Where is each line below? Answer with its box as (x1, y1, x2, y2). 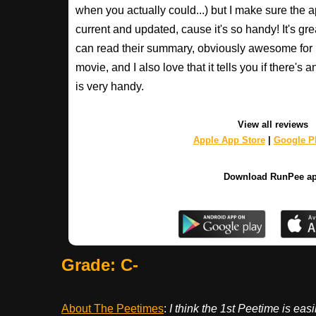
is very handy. (75, 80, 144, 93)
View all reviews (238, 119, 308, 130)
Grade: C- (61, 255, 138, 275)
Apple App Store (193, 135, 265, 146)
